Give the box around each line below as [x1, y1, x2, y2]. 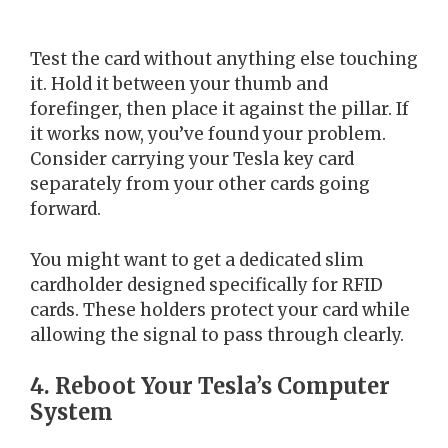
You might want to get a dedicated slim [30, 248, 364, 271]
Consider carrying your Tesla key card [30, 148, 354, 171]
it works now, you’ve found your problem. [30, 123, 386, 146]
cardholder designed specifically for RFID [30, 273, 383, 296]
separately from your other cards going [30, 173, 370, 196]
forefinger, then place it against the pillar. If [30, 98, 409, 121]
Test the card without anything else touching [30, 48, 418, 71]
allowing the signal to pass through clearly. [30, 323, 404, 346]
